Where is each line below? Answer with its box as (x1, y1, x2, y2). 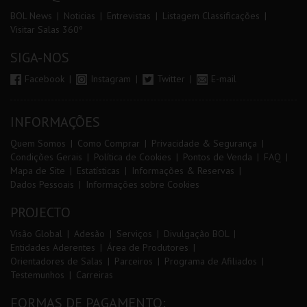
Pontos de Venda (183, 151, 252, 163)
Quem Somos (10, 137, 66, 149)
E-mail (211, 73, 236, 85)
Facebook (25, 73, 67, 85)
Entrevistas (107, 10, 151, 22)
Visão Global (10, 228, 62, 240)
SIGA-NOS (10, 49, 69, 66)
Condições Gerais (10, 151, 82, 163)
